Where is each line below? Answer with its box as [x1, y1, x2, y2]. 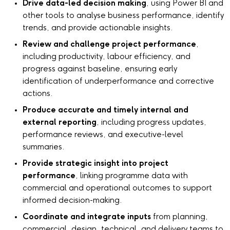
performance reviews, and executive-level [23, 130, 183, 139]
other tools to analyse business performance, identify [23, 11, 224, 20]
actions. [23, 89, 53, 98]
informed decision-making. [23, 196, 122, 205]
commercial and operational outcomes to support [23, 183, 212, 193]
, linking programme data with [75, 171, 188, 180]
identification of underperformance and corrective [23, 76, 214, 86]
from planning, [151, 212, 208, 221]
